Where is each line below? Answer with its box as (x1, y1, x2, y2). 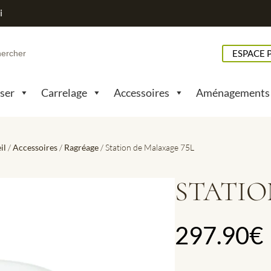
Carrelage (41, 85, 87, 99)
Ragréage (64, 142, 99, 152)
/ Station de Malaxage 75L (99, 142, 194, 152)
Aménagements (196, 85, 270, 99)
